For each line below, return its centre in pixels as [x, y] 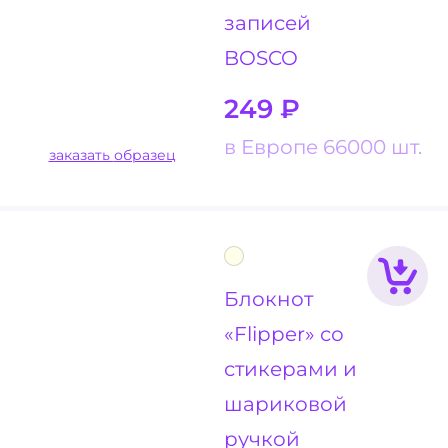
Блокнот [268, 299]
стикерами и [290, 369]
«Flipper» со [284, 334]
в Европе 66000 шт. [323, 147]
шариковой [285, 404]
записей [267, 23]
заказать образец [144, 155]
